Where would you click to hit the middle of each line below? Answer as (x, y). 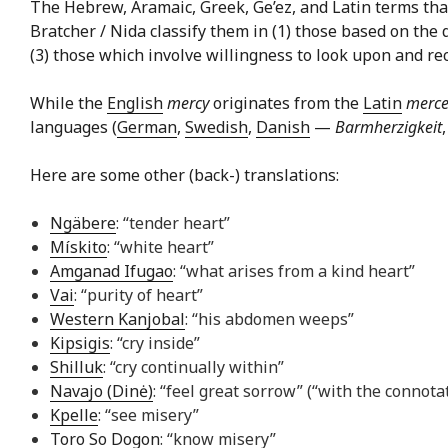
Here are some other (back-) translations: (184, 175)
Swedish (216, 127)
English (135, 103)
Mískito (78, 247)
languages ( (73, 127)
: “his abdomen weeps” (269, 319)
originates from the (286, 103)
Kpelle (74, 415)
